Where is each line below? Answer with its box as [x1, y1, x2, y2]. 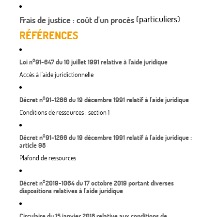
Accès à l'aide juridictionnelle [19, 70, 93, 79]
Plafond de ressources [19, 154, 76, 163]
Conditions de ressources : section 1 [19, 108, 109, 117]
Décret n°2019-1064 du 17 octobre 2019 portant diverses [19, 179, 174, 188]
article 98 [19, 141, 46, 150]
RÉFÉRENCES [19, 29, 78, 43]
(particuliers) [134, 14, 180, 25]
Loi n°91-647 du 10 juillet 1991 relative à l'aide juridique [19, 58, 169, 67]
